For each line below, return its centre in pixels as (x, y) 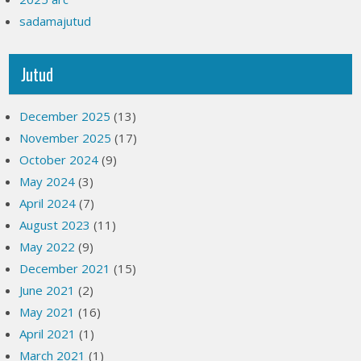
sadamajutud (56, 21)
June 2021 (48, 290)
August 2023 (55, 225)
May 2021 (48, 312)
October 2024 (59, 160)
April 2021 (48, 334)
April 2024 (48, 203)
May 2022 (48, 247)
